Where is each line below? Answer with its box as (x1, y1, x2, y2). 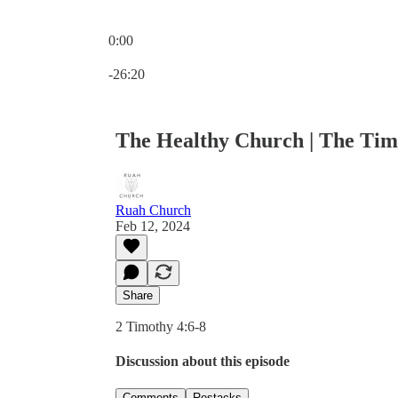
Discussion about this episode (115, 354, 290, 370)
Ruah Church (115, 202, 191, 218)
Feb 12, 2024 (115, 218, 190, 234)
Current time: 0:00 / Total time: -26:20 (107, 48, 320, 63)
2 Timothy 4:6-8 (115, 318, 206, 334)
